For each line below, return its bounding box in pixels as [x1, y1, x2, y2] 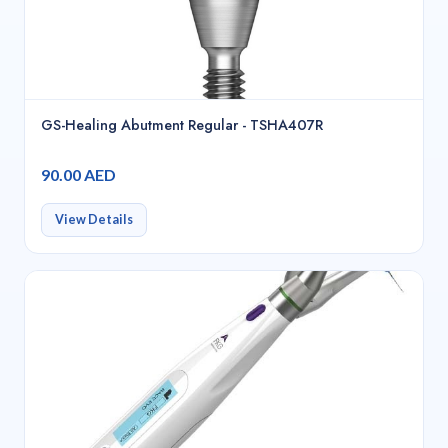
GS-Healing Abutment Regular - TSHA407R [41, 115, 323, 135]
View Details [54, 212, 133, 228]
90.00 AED [41, 165, 116, 185]
